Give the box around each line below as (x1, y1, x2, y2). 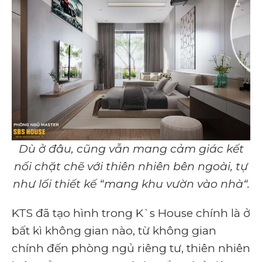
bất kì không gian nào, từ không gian (12, 223, 216, 237)
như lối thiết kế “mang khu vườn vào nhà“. (12, 177, 250, 191)
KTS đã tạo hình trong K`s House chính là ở (12, 206, 250, 220)
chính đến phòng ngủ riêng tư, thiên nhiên (12, 241, 250, 255)
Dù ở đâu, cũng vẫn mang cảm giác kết (18, 142, 244, 156)
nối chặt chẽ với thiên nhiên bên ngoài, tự (14, 159, 248, 173)
